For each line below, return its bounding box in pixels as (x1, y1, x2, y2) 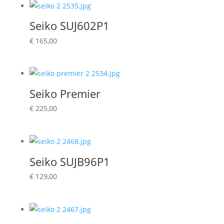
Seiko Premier (29, 85, 100, 101)
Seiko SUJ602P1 (29, 18, 109, 33)
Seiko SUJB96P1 (29, 153, 110, 169)
